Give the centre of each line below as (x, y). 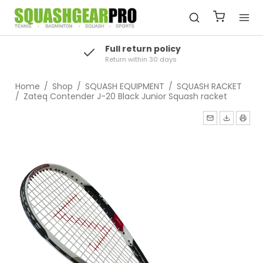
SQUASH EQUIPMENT (124, 86)
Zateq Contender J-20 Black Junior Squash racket (125, 96)
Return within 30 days (141, 59)
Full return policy (143, 49)
